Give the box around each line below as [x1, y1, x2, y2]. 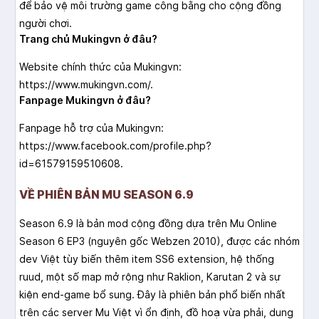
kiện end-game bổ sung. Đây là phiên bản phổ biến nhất [19, 288, 286, 301]
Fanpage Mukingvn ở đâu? [19, 94, 151, 107]
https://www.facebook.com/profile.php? [19, 140, 211, 152]
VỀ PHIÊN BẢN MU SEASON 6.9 [19, 187, 194, 202]
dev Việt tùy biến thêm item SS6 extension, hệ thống [19, 253, 274, 266]
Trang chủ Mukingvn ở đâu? [19, 33, 157, 46]
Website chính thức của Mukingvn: [19, 61, 182, 73]
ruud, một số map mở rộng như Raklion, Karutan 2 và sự [19, 271, 281, 283]
